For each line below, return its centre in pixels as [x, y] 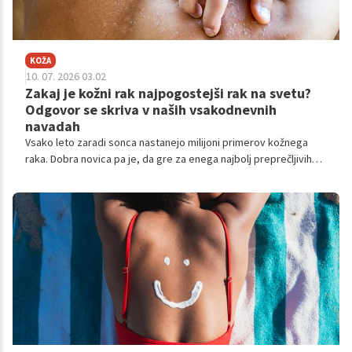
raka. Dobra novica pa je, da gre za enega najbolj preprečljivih [169, 159]
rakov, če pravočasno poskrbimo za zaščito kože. [140, 176]
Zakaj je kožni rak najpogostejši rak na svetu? [168, 93]
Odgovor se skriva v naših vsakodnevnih [151, 110]
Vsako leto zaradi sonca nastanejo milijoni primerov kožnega [167, 143]
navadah [53, 126]
